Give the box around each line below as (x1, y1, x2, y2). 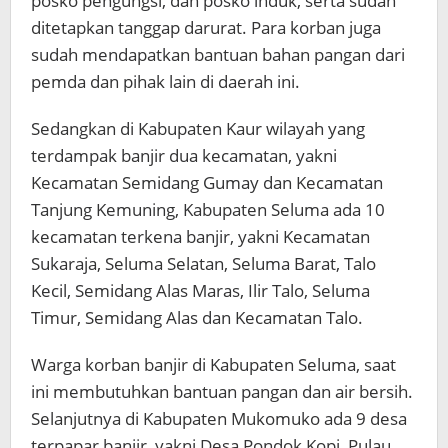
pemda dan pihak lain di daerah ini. (31, 69, 300, 93)
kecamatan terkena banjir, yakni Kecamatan (31, 224, 370, 248)
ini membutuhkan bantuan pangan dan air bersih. (31, 379, 413, 403)
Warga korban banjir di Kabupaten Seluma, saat (31, 352, 396, 376)
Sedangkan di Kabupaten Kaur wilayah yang (31, 116, 365, 140)
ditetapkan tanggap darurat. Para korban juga (31, 15, 381, 39)
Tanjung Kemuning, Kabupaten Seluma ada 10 (31, 197, 385, 221)
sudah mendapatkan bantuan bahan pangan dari (31, 42, 405, 66)
